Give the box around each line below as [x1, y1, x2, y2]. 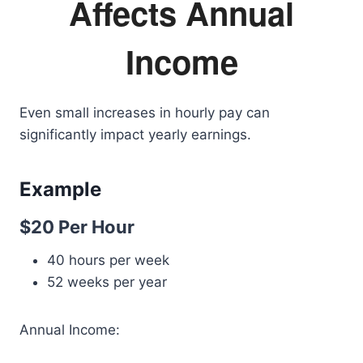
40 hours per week [47, 252, 169, 268]
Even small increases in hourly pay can [19, 105, 270, 121]
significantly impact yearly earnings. [19, 126, 251, 143]
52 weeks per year [47, 274, 167, 290]
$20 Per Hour [19, 216, 135, 237]
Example [19, 177, 101, 201]
